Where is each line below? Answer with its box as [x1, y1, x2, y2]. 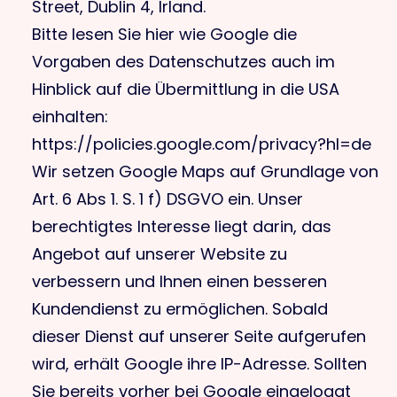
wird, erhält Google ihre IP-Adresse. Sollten [32, 353, 367, 375]
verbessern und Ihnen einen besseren [32, 270, 327, 292]
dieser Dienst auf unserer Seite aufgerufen [32, 325, 366, 347]
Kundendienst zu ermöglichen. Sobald [32, 298, 328, 320]
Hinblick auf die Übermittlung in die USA [32, 78, 339, 100]
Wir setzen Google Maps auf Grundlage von [32, 160, 378, 183]
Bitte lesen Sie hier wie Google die [32, 23, 297, 45]
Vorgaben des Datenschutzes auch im [32, 51, 335, 73]
